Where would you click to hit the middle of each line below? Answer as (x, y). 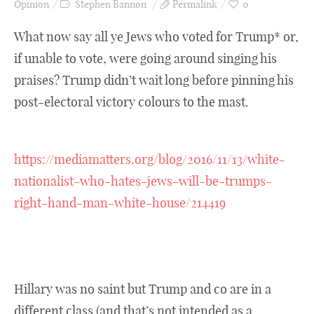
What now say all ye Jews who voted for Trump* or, (156, 37)
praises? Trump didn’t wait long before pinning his (154, 80)
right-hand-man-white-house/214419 (120, 203)
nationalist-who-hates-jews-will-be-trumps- (143, 181)
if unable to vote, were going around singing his (145, 59)
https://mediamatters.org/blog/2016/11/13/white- (150, 159)
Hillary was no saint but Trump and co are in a (143, 289)
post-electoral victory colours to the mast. (131, 102)
